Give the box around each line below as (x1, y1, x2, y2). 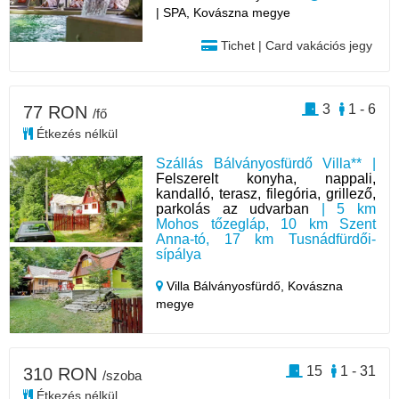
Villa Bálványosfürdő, (163, 278, 289, 293)
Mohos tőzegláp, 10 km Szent (156, 216, 376, 232)
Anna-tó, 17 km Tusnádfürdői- (156, 231, 376, 247)
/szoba (102, 367, 142, 383)
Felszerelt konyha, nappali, (156, 170, 376, 186)
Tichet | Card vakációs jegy (216, 37, 372, 53)
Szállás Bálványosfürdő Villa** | (156, 155, 376, 171)
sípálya (156, 246, 202, 262)
